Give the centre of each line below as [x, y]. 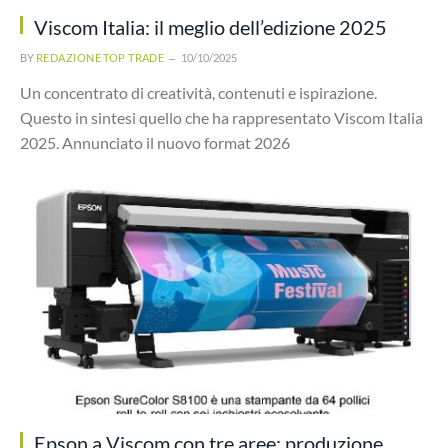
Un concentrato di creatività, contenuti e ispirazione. [198, 92]
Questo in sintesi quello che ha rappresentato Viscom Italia [221, 117]
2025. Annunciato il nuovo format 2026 [155, 142]
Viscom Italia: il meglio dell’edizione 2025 [210, 26]
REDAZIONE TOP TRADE [100, 57]
